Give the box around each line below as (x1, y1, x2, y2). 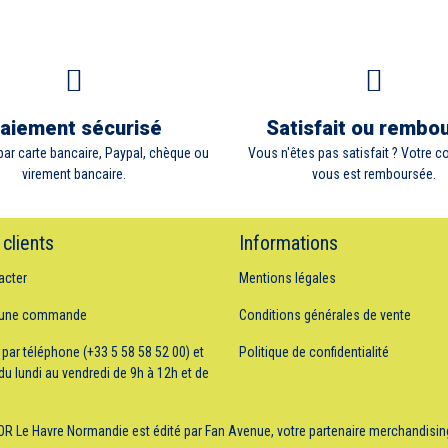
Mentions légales (238, 270, 336, 287)
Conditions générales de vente (238, 307, 411, 324)
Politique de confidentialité (238, 344, 389, 361)
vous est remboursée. (312, 166, 436, 183)
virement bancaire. (22, 166, 126, 183)
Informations (238, 231, 338, 256)
